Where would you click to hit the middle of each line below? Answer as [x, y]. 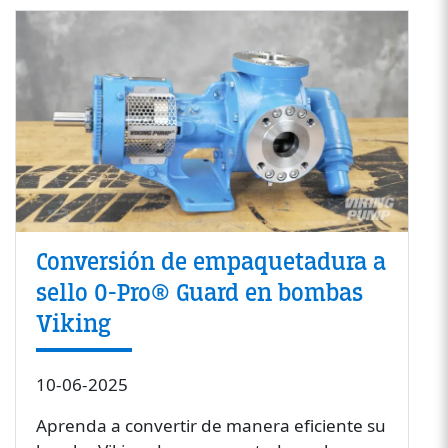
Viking [73, 323]
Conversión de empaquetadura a [210, 261]
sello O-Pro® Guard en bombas [199, 292]
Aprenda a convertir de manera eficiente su [210, 425]
